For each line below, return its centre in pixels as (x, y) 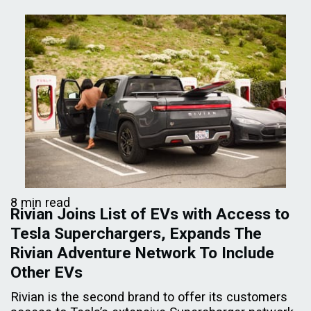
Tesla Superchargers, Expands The (136, 233)
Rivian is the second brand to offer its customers (149, 296)
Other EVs (47, 272)
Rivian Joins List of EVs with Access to (150, 214)
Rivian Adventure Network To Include (142, 253)
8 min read (40, 202)
